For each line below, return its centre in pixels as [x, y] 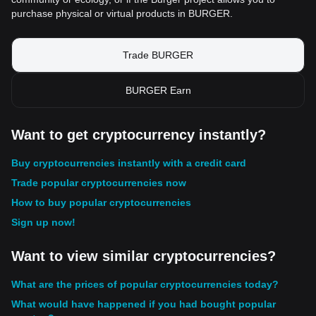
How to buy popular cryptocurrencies [101, 202]
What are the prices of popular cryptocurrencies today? [145, 284]
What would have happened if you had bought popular [144, 304]
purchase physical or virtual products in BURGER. [122, 13]
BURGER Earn [158, 90]
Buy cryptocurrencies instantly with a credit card [129, 163]
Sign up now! [43, 222]
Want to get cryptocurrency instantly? [139, 135]
